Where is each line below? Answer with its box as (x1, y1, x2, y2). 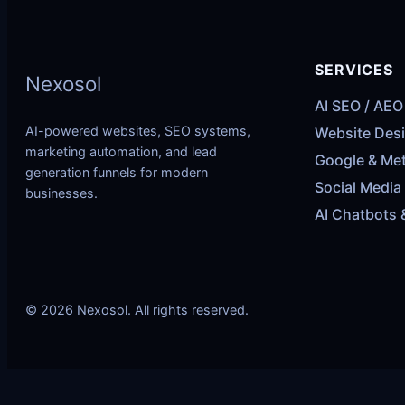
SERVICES (315, 61, 393, 80)
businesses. (25, 185, 98, 202)
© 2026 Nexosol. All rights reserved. (25, 301, 249, 317)
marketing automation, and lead (25, 144, 217, 160)
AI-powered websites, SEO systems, (25, 123, 250, 139)
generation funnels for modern (25, 165, 208, 181)
